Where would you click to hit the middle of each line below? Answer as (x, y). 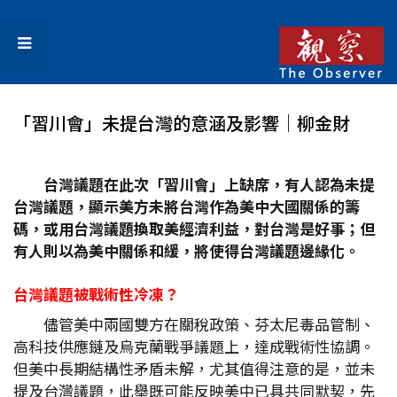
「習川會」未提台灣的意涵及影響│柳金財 (182, 123)
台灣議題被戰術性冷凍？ (96, 294)
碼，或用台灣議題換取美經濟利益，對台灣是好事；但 (194, 228)
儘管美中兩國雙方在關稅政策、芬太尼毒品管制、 (209, 324)
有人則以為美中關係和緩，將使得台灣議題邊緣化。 (187, 250)
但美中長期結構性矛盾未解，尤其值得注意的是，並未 (194, 368)
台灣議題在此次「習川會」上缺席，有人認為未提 (209, 184)
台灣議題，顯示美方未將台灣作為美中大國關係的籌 (187, 206)
